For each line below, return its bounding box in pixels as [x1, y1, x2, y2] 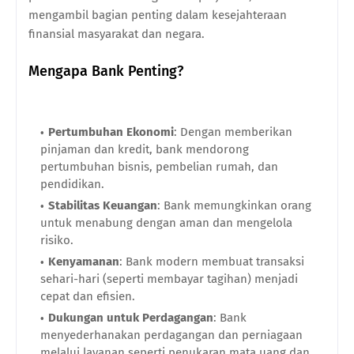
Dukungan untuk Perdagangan [48, 311, 213, 326]
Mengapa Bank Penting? [28, 62, 183, 81]
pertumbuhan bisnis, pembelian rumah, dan [40, 160, 278, 175]
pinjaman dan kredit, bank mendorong [40, 142, 249, 157]
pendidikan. [40, 177, 104, 192]
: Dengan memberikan [174, 125, 292, 140]
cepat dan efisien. [40, 289, 135, 304]
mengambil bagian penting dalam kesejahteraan [28, 8, 287, 23]
